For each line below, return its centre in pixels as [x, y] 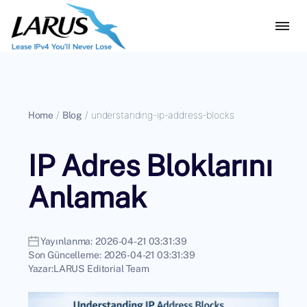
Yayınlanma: [66, 241]
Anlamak [87, 196]
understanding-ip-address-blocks [162, 115]
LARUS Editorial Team [101, 268]
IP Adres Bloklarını [150, 165]
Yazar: [40, 268]
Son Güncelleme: [64, 255]
